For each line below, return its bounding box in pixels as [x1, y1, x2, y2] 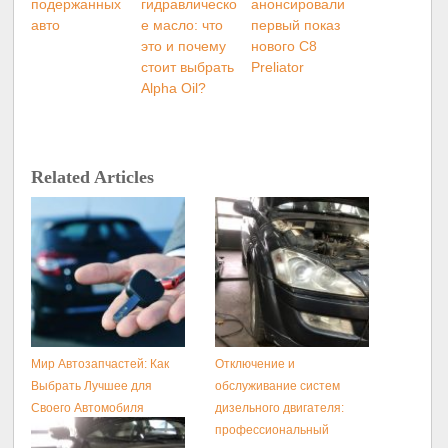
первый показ [251, 17, 341, 33]
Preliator [251, 59, 305, 75]
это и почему [141, 38, 227, 54]
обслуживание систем [215, 378, 341, 393]
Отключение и [215, 356, 296, 371]
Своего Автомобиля [31, 400, 145, 415]
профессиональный [215, 422, 330, 437]
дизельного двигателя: [215, 400, 345, 415]
